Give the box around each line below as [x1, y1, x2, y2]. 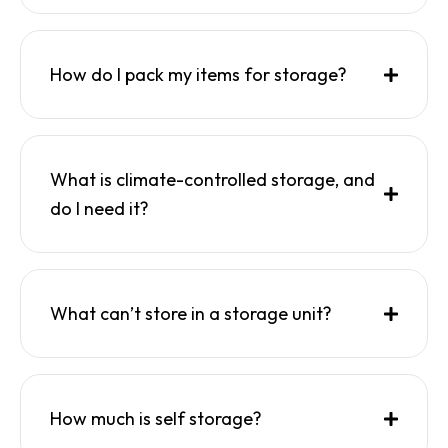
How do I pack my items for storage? [50, 63, 347, 86]
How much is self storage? [50, 407, 262, 430]
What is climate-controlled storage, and [50, 168, 375, 191]
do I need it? [50, 197, 149, 220]
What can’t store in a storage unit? [50, 302, 332, 325]
